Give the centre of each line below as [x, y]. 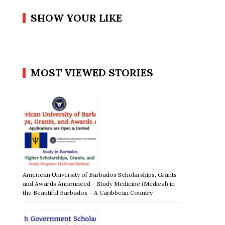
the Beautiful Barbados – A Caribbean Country [88, 192]
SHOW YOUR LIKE [77, 18]
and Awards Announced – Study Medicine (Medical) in [99, 183]
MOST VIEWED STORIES [92, 72]
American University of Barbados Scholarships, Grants [100, 174]
